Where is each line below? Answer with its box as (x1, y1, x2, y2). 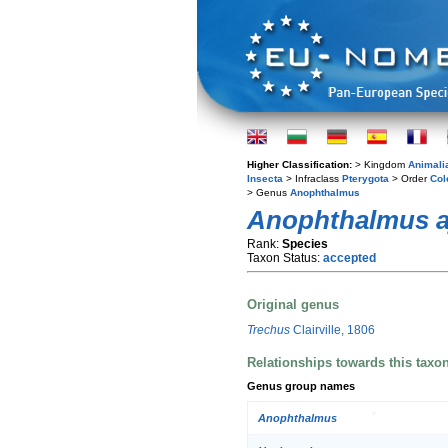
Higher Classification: (247, 159, 355, 170)
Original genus (247, 297, 339, 313)
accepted (323, 251, 376, 265)
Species (282, 237, 328, 251)
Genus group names (247, 380, 355, 393)
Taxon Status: (247, 251, 323, 265)
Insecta (247, 173, 283, 184)
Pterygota (342, 173, 389, 184)
